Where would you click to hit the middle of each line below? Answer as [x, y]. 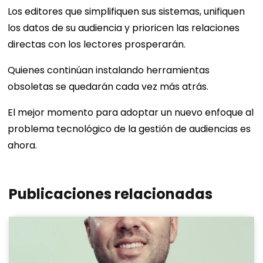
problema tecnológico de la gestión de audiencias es [129, 129]
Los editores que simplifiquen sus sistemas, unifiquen [127, 12]
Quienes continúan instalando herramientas [109, 70]
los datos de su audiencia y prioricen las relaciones [124, 28]
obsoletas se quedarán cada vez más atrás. [108, 87]
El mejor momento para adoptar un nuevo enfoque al [131, 113]
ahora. [24, 146]
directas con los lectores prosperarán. [97, 45]
